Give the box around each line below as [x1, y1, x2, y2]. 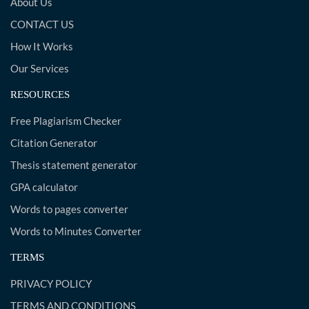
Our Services [10, 62, 69, 74]
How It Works [10, 40, 73, 52]
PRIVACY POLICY [10, 277, 92, 290]
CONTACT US [10, 18, 74, 30]
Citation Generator [10, 137, 97, 149]
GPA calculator [10, 181, 78, 193]
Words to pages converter [10, 203, 128, 215]
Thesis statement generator [10, 159, 137, 171]
